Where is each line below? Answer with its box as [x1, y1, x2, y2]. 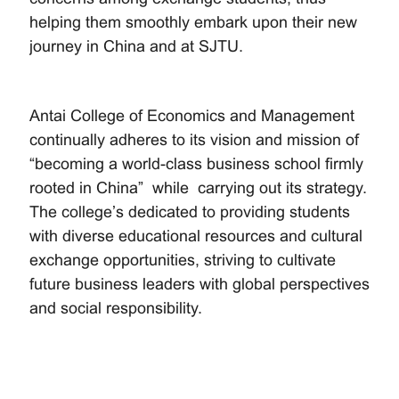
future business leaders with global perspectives [29, 274, 370, 293]
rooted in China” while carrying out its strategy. [29, 178, 367, 197]
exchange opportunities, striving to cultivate [29, 250, 336, 269]
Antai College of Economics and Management [29, 106, 354, 125]
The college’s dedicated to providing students [29, 202, 350, 221]
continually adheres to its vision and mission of [29, 130, 359, 149]
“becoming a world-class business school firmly [29, 154, 363, 173]
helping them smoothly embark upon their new [29, 12, 357, 31]
